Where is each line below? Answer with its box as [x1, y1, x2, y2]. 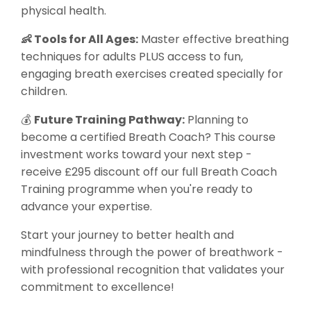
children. [21, 83, 67, 100]
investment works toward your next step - [21, 146, 252, 163]
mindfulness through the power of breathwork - [21, 244, 283, 261]
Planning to [185, 112, 249, 128]
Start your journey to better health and [21, 227, 234, 244]
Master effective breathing [138, 31, 289, 48]
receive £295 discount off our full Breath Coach [21, 164, 277, 180]
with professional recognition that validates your [21, 262, 285, 278]
